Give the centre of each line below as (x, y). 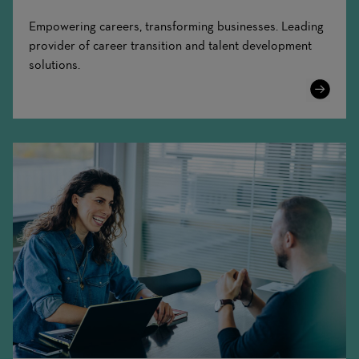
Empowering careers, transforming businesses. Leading (176, 26)
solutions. (54, 64)
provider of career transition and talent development (170, 45)
